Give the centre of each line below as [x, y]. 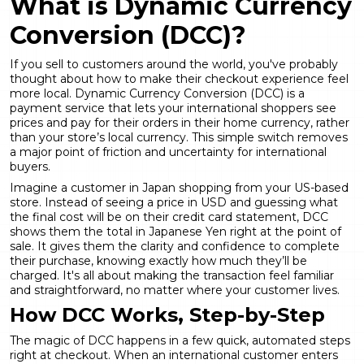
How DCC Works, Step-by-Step [167, 314]
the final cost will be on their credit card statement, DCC [169, 217]
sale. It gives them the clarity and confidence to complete [175, 246]
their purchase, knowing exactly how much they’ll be [158, 260]
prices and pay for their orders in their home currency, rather [180, 122]
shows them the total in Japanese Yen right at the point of [175, 231]
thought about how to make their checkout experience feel [179, 78]
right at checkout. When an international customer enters [174, 355]
